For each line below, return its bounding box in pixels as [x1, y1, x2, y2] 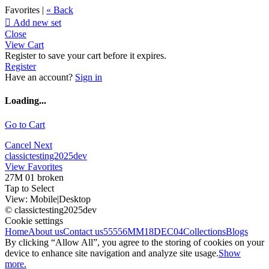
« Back [46, 5, 73, 15]
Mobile [30, 193, 57, 204]
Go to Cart [5, 119, 45, 130]
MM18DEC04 [127, 226, 183, 237]
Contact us [63, 226, 103, 237]
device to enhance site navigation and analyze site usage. [5, 247, 219, 258]
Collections [183, 226, 226, 237]
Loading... [5, 95, 46, 106]
